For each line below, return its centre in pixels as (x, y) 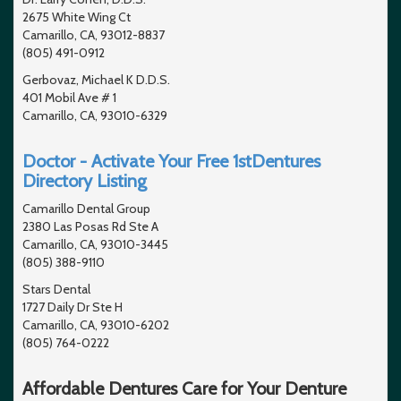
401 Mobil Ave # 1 (69, 97)
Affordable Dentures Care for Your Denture (184, 388)
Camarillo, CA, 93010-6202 (96, 324)
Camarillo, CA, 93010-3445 (95, 244)
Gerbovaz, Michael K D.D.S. (96, 79)
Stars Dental (56, 289)
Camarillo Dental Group (86, 208)
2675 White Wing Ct (77, 17)
